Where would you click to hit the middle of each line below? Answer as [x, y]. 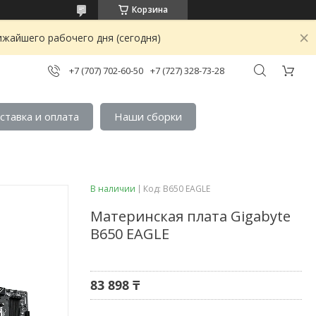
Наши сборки [148, 117]
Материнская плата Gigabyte [190, 216]
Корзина [150, 10]
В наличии [113, 188]
